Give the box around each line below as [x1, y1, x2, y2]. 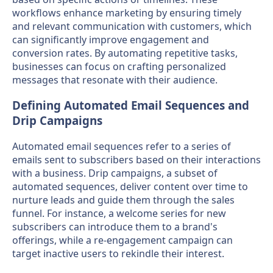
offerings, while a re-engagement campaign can [12, 233, 233, 247]
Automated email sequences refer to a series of [12, 140, 231, 154]
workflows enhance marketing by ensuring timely [12, 5, 241, 19]
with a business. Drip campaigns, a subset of [12, 166, 218, 180]
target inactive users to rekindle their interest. [12, 247, 224, 261]
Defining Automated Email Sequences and [12, 97, 249, 113]
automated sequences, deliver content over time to [12, 180, 248, 194]
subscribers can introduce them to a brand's [12, 220, 218, 234]
